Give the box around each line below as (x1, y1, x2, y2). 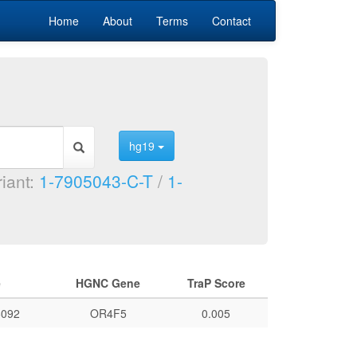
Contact (212, 13, 251, 29)
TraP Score (186, 275, 245, 291)
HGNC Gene (76, 275, 140, 291)
